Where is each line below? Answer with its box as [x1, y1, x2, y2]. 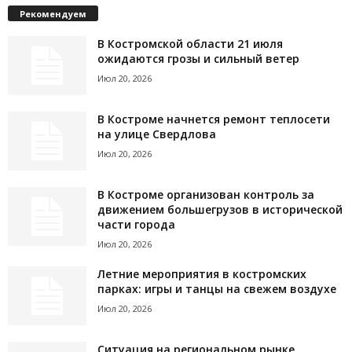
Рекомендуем [20, 8, 86, 20]
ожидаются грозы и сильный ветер [97, 51, 299, 67]
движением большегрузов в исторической [97, 202, 343, 218]
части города [97, 217, 175, 233]
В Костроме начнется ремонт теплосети [97, 112, 330, 127]
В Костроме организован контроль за [97, 187, 314, 203]
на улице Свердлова [97, 126, 216, 142]
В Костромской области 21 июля [97, 36, 283, 52]
